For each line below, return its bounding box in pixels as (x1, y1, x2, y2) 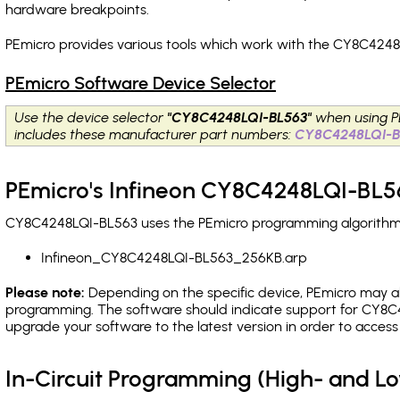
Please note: (5, 284, 85, 301)
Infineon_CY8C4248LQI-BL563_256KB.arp (41, 249, 307, 266)
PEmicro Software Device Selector (5, 72, 276, 94)
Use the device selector (15, 109, 168, 126)
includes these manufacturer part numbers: (15, 126, 296, 143)
